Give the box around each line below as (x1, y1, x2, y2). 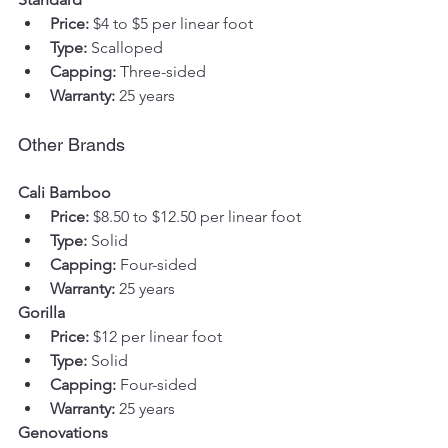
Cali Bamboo (18, 182, 111, 202)
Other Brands (18, 133, 125, 155)
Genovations (18, 422, 108, 442)
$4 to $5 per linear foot (89, 13, 253, 33)
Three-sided (116, 61, 206, 81)
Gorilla (18, 302, 65, 322)
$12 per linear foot (89, 326, 222, 346)
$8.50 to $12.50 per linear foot (89, 206, 301, 226)
